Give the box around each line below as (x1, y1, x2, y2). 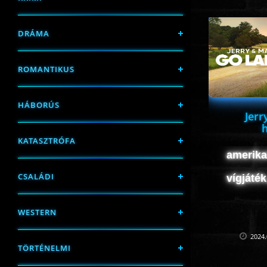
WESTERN (18, 207, 57, 218)
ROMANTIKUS (18, 64, 74, 74)
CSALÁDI (18, 171, 54, 182)
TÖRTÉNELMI (18, 243, 71, 253)
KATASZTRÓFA (18, 135, 76, 146)
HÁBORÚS (18, 100, 60, 110)
